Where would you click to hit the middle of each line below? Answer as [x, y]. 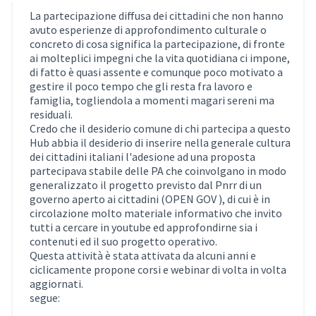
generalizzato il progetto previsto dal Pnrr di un [146, 185]
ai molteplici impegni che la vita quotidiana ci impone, [160, 58]
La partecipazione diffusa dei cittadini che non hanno [157, 16]
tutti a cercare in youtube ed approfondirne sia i [144, 227]
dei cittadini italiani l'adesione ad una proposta [142, 157]
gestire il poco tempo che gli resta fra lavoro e [141, 86]
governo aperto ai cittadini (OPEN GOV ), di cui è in [150, 199]
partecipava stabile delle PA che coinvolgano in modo [158, 171]
